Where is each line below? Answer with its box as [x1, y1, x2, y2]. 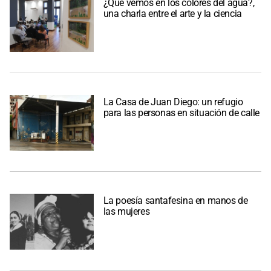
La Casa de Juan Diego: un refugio [103, 96, 243, 108]
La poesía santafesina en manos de [103, 195, 248, 207]
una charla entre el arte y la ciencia [103, 8, 242, 20]
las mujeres [103, 206, 150, 218]
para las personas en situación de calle [103, 106, 260, 119]
